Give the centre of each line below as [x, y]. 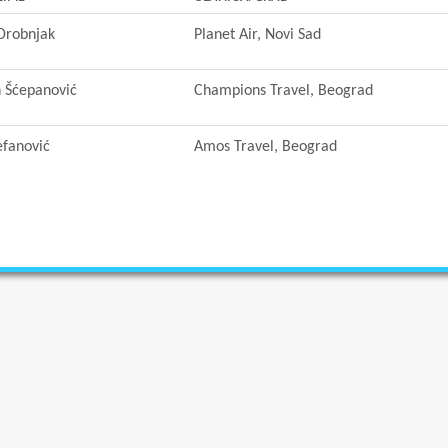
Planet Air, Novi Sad [257, 35]
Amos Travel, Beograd [265, 147]
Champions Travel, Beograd [283, 91]
